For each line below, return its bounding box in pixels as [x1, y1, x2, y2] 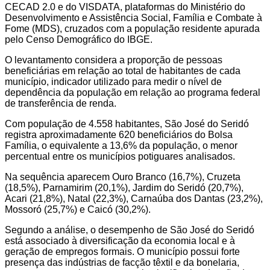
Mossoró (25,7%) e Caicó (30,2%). [5, 204, 151, 215]
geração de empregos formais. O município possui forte [5, 246, 240, 257]
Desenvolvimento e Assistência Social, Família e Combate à [5, 13, 262, 24]
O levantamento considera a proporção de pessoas [5, 55, 222, 66]
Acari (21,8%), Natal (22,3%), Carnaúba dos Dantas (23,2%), [5, 193, 263, 204]
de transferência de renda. [5, 98, 116, 109]
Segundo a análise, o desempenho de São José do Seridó [5, 225, 254, 236]
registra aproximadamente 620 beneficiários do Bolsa [5, 130, 233, 140]
